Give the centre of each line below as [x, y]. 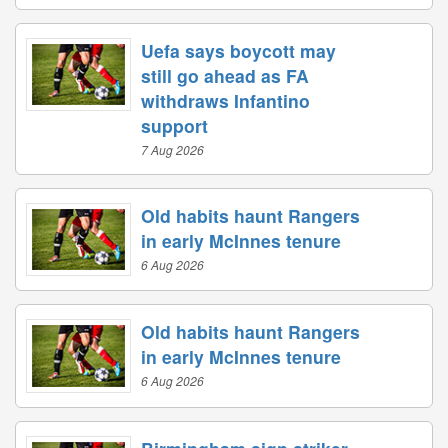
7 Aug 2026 [172, 149]
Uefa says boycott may [238, 50]
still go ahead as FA [225, 75]
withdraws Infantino [225, 100]
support [174, 125]
